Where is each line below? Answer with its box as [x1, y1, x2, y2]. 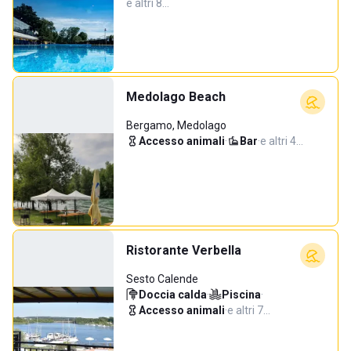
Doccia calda [139, 288, 207, 301]
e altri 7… [227, 304, 270, 317]
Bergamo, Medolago [126, 119, 226, 132]
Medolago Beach [126, 89, 226, 104]
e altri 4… [260, 135, 303, 147]
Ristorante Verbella [126, 243, 241, 258]
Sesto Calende [126, 273, 198, 285]
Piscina [222, 288, 261, 301]
